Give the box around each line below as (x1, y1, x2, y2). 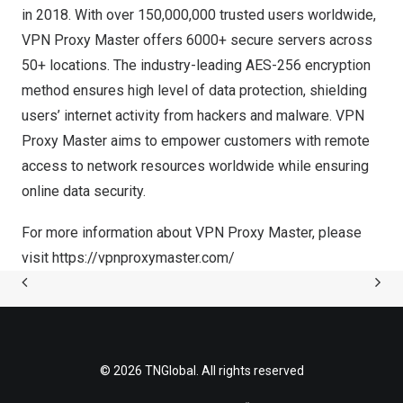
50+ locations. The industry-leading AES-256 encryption (22, 57, 371, 74)
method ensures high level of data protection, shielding (22, 82, 367, 99)
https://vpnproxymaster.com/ (52, 249, 235, 266)
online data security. (22, 183, 146, 200)
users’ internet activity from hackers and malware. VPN (22, 107, 364, 124)
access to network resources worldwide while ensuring (22, 157, 369, 175)
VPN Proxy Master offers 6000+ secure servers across (22, 31, 372, 49)
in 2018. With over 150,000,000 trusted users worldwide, (22, 6, 376, 23)
